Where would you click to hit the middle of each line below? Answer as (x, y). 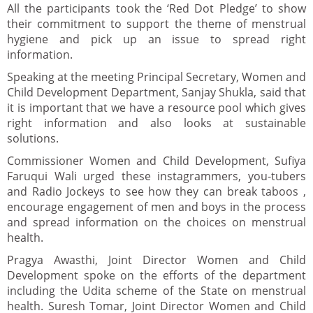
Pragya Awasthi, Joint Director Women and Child (156, 260)
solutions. (33, 139)
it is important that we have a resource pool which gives (156, 108)
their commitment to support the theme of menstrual (156, 24)
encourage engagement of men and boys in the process (156, 207)
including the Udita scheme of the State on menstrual (156, 291)
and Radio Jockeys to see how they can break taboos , (156, 192)
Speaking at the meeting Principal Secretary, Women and (156, 77)
